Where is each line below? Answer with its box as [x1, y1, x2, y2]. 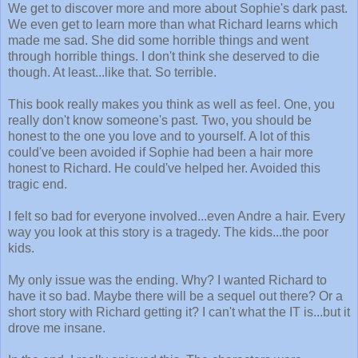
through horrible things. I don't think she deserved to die [8, 49, 320, 63]
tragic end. [8, 177, 70, 191]
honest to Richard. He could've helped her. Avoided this [8, 161, 320, 175]
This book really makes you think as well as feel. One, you [8, 97, 335, 111]
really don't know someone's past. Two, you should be [8, 113, 312, 127]
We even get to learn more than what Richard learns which [8, 17, 338, 31]
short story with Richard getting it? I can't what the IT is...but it [8, 304, 350, 319]
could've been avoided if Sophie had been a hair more [8, 145, 313, 159]
